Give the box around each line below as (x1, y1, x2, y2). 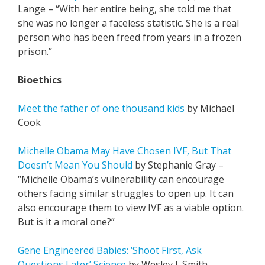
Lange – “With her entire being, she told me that (18, 2, 231, 15)
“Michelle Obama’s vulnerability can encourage (18, 173, 224, 186)
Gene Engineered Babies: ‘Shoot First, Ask (18, 244, 202, 257)
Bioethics (18, 73, 62, 86)
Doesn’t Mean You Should (18, 159, 132, 172)
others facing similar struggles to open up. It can (18, 187, 234, 200)
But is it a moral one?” (18, 215, 115, 228)
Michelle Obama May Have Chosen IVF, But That (18, 144, 231, 157)
